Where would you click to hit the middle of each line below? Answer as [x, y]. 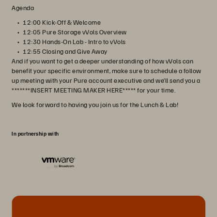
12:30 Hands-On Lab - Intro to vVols [74, 41]
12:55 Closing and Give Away [65, 51]
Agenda [23, 8]
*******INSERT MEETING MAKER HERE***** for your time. [93, 90]
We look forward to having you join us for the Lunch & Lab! [95, 104]
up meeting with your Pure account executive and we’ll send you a [106, 80]
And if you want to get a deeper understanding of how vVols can [102, 61]
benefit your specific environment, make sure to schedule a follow [107, 70]
